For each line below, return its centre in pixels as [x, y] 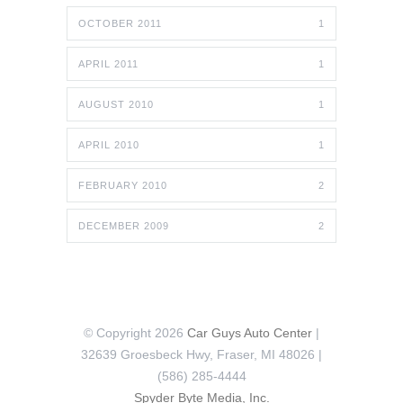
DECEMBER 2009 [124, 226]
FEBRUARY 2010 [123, 186]
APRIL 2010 [109, 145]
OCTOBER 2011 [120, 24]
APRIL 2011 [108, 64]
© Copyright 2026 [135, 333]
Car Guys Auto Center [250, 333]
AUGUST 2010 [116, 105]
